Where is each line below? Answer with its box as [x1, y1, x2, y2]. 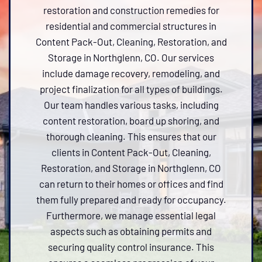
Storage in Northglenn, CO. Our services [48, 51, 214, 63]
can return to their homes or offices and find [39, 178, 223, 189]
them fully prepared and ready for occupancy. [36, 194, 226, 205]
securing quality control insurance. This [48, 241, 214, 253]
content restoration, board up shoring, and [43, 115, 219, 126]
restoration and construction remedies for [43, 4, 219, 16]
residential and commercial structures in [46, 20, 216, 32]
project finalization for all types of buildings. [39, 83, 223, 95]
